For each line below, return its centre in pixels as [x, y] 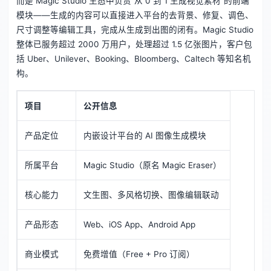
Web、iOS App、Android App [140, 225]
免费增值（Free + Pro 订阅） [139, 254]
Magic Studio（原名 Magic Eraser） [153, 165]
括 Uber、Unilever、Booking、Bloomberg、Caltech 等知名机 [133, 59]
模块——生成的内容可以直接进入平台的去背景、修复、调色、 [135, 15]
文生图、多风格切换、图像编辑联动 [152, 195]
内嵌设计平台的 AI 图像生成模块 [145, 136]
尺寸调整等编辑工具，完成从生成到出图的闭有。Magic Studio [135, 30]
